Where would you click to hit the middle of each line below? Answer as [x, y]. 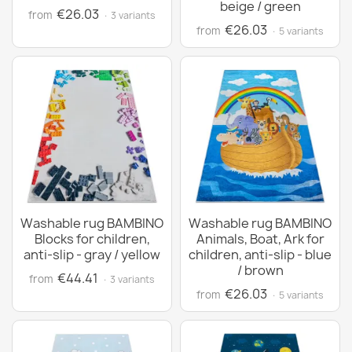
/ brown [260, 270]
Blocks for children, [92, 239]
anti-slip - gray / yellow [92, 255]
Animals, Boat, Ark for [260, 239]
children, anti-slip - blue [260, 255]
